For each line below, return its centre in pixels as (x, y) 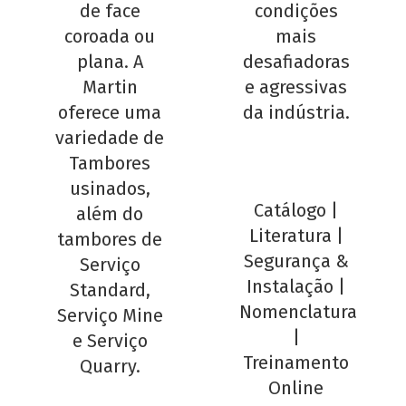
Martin (110, 87)
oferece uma (110, 113)
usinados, (110, 189)
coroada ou (110, 37)
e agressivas (296, 87)
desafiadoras (296, 62)
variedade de (110, 138)
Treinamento (296, 363)
